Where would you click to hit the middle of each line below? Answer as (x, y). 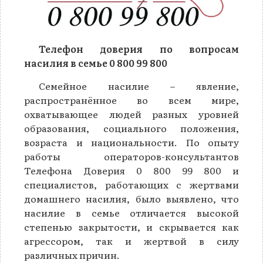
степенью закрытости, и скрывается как (131, 227)
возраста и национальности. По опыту (131, 142)
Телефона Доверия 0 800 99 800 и (131, 171)
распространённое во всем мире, (131, 100)
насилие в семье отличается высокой (131, 213)
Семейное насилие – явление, (139, 86)
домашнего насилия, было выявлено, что (131, 199)
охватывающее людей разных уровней (131, 114)
